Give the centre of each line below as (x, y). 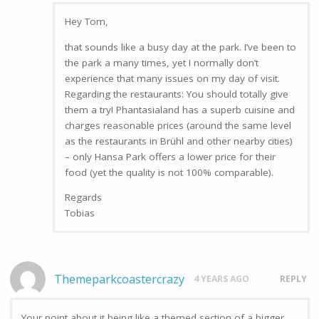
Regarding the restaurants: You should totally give (176, 94)
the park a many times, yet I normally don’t (161, 62)
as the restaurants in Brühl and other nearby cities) (178, 141)
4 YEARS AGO (222, 279)
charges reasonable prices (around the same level (178, 125)
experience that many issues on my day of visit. (172, 78)
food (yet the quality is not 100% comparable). (169, 172)
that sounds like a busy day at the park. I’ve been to (180, 47)
